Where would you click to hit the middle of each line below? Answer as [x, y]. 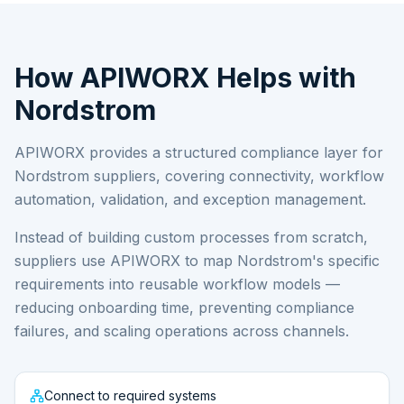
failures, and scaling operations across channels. [182, 331]
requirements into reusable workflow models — [177, 284]
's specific [346, 261]
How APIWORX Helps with [185, 78]
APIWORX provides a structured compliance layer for [199, 152]
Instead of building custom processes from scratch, [191, 237]
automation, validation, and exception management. [190, 199]
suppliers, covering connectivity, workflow [237, 176]
